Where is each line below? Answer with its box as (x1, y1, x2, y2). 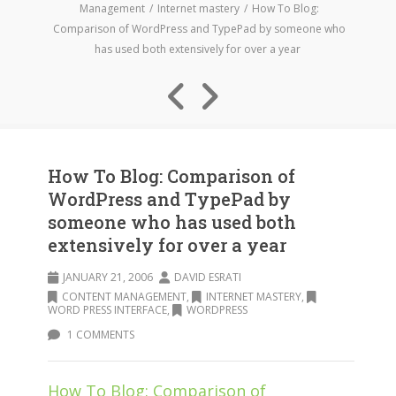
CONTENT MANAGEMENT (62, 289, 187, 304)
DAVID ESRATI (174, 270, 241, 285)
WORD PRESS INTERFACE (48, 302, 167, 317)
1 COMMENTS (65, 327, 134, 342)
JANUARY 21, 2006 (63, 270, 153, 285)
